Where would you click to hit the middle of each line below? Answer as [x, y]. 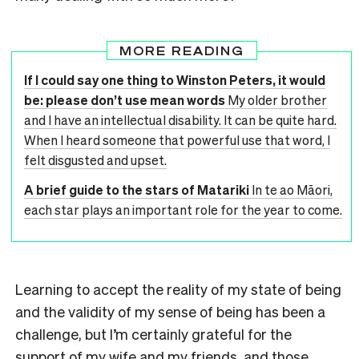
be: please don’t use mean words [125, 99]
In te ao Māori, [292, 189]
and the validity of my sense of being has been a [170, 311]
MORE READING [182, 50]
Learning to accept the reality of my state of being [178, 288]
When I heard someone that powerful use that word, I [177, 139]
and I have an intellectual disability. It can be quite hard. [180, 119]
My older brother [277, 99]
